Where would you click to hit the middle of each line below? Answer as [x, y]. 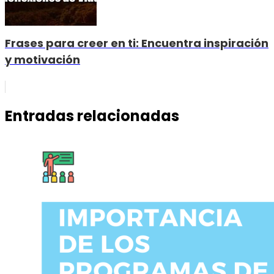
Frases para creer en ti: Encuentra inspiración [137, 43]
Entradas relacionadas [92, 116]
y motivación [43, 60]
